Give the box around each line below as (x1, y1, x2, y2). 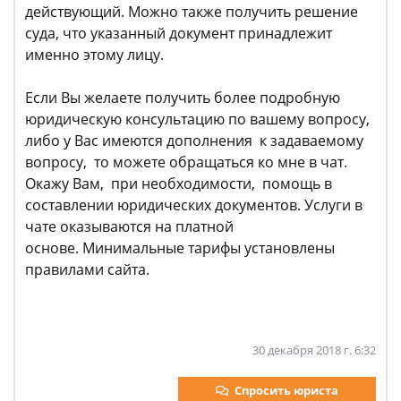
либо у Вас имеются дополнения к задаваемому (25, 131, 367, 150)
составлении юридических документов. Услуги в (25, 195, 363, 215)
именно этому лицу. (25, 45, 164, 64)
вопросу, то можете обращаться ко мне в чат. (25, 152, 347, 172)
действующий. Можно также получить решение (25, 2, 358, 21)
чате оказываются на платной (25, 217, 234, 236)
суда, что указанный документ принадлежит (25, 23, 332, 43)
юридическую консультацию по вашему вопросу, (25, 109, 370, 129)
